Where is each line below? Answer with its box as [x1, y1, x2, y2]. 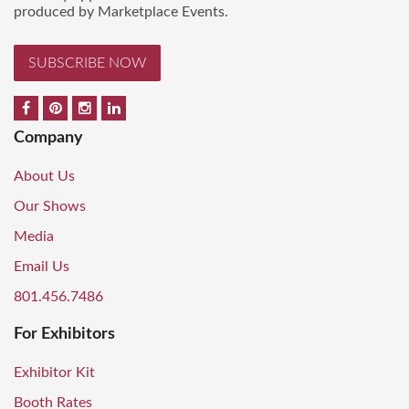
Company [14, 130, 83, 147]
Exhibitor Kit [14, 364, 95, 380]
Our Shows [14, 199, 86, 215]
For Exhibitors [14, 325, 115, 342]
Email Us [14, 259, 69, 275]
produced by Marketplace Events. [14, 4, 228, 19]
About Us [14, 169, 75, 184]
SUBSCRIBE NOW [28, 55, 146, 70]
